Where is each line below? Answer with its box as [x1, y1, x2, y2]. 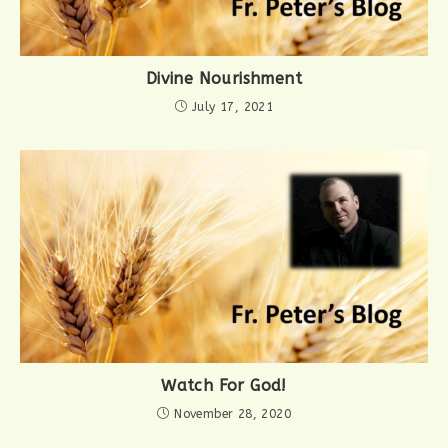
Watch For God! [161, 376, 287, 396]
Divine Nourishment [145, 68, 303, 88]
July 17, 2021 [192, 99, 274, 114]
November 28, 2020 [174, 407, 292, 422]
